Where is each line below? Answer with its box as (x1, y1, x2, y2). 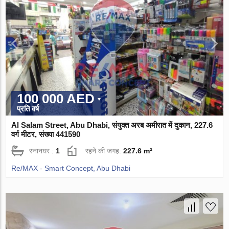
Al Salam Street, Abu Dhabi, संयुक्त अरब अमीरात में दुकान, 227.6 (11, 121, 213, 130)
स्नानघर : (29, 147, 56, 155)
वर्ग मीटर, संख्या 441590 (11, 130, 81, 139)
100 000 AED (17, 91, 95, 107)
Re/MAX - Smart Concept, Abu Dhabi (11, 164, 131, 173)
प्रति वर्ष (17, 104, 39, 113)
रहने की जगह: (85, 147, 124, 155)
